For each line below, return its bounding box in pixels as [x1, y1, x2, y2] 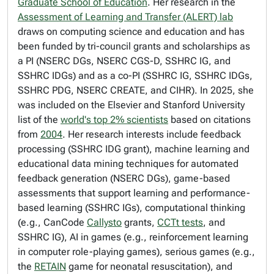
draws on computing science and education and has [18, 26, 245, 37]
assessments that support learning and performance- [18, 187, 250, 199]
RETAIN [34, 261, 66, 272]
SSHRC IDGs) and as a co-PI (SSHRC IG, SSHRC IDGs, [18, 70, 253, 81]
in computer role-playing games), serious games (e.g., [18, 246, 255, 257]
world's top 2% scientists [61, 114, 168, 125]
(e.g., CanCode [18, 217, 87, 228]
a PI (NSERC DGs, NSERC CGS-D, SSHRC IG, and [18, 55, 231, 67]
